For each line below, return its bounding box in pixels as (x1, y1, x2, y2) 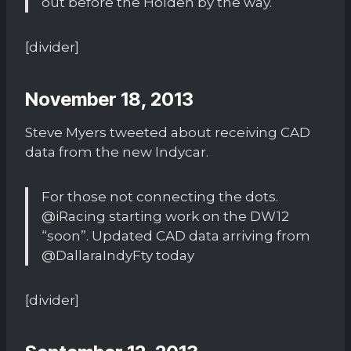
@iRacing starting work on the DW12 (42, 208, 289, 224)
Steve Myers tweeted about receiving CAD (25, 124, 310, 140)
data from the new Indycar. (25, 143, 208, 160)
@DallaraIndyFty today (42, 247, 194, 263)
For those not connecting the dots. (42, 188, 278, 204)
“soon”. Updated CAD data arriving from (42, 227, 310, 244)
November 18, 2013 (25, 87, 194, 110)
